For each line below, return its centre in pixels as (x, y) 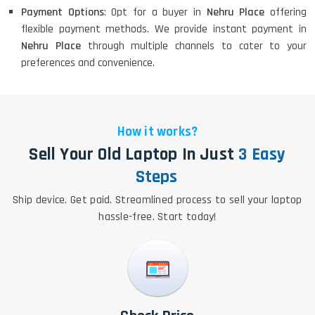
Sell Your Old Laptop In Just (132, 155)
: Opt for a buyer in (155, 13)
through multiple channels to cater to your (197, 46)
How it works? (157, 132)
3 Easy (260, 155)
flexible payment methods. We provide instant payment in (164, 30)
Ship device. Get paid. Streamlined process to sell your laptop (157, 200)
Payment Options (63, 13)
